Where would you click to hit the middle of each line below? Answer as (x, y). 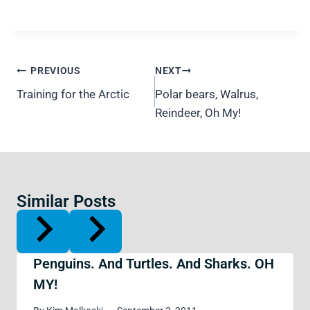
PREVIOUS (56, 70)
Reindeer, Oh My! (198, 113)
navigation (55, 85)
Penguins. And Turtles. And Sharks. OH (154, 263)
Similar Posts (66, 202)
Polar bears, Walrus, (207, 94)
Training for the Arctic (73, 94)
